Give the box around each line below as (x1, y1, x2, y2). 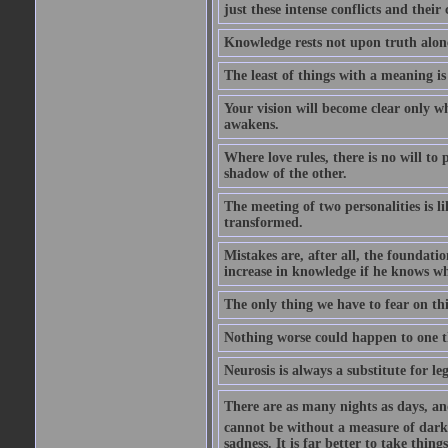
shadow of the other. (223, 166, 347, 181)
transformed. (223, 215, 303, 230)
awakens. (223, 117, 279, 132)
